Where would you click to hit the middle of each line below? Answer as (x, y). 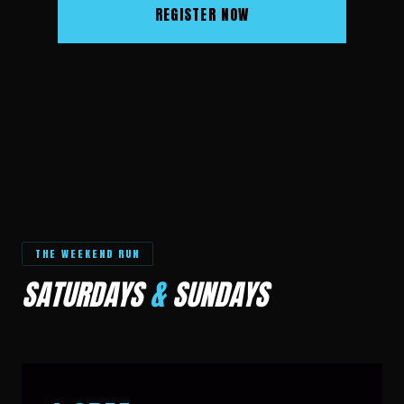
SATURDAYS (86, 294)
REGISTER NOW (202, 14)
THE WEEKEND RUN (88, 254)
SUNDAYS (216, 294)
